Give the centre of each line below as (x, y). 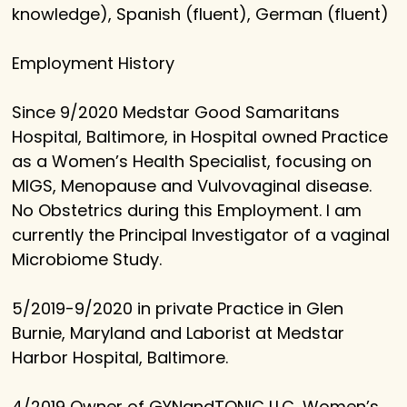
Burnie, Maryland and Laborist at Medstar (179, 333)
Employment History (94, 64)
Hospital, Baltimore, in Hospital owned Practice (200, 137)
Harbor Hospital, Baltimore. (120, 358)
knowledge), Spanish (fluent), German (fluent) (201, 15)
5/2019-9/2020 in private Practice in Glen (178, 309)
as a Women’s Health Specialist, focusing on (192, 162)
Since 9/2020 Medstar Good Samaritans (176, 113)
